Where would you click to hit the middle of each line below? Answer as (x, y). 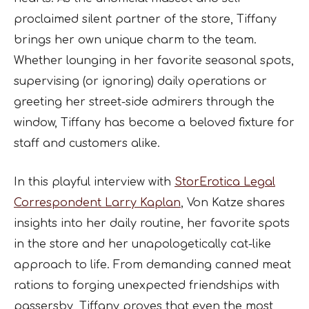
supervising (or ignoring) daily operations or (140, 81)
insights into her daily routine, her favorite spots (152, 223)
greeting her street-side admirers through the (144, 102)
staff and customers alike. (87, 143)
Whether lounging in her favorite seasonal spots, (154, 61)
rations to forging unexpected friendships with (147, 286)
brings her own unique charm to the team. (135, 40)
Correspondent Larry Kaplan (97, 203)
